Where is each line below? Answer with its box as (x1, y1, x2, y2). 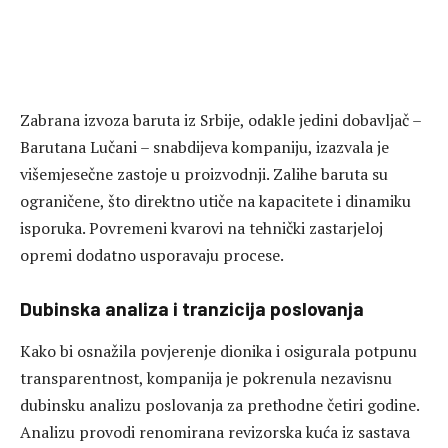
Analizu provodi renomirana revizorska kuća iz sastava (20, 420, 410, 443)
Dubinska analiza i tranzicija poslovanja (20, 297, 364, 321)
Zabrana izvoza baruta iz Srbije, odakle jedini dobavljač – (20, 109, 421, 132)
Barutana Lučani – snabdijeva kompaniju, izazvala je (20, 136, 389, 159)
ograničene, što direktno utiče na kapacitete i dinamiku (20, 190, 411, 213)
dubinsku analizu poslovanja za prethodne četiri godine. (20, 393, 419, 416)
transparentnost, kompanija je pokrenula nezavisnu (20, 366, 392, 389)
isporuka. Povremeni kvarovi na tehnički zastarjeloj (20, 217, 383, 240)
